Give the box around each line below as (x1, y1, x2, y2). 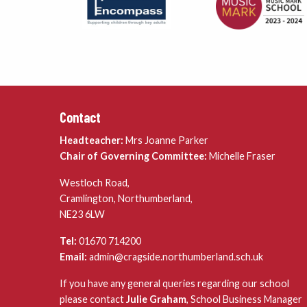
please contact (60, 293, 126, 305)
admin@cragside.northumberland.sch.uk (87, 251, 263, 262)
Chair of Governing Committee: (60, 150, 207, 162)
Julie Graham (126, 293, 186, 305)
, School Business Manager (186, 293, 302, 305)
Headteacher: (60, 134, 123, 146)
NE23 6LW (60, 208, 105, 220)
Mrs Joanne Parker (123, 134, 208, 146)
